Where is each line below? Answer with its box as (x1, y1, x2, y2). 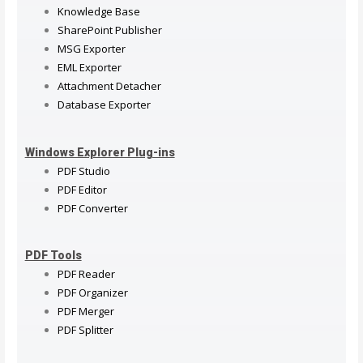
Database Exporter (57, 97, 151, 113)
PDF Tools (24, 249, 82, 263)
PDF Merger (57, 304, 114, 319)
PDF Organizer (57, 285, 128, 301)
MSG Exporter (57, 41, 126, 57)
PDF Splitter (57, 322, 113, 338)
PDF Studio (57, 163, 110, 178)
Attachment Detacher (57, 79, 161, 94)
